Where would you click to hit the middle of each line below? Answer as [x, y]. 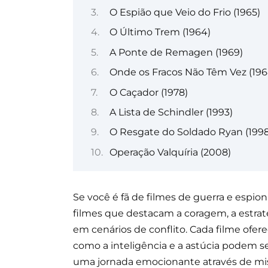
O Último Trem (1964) [160, 32]
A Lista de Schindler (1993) [171, 112]
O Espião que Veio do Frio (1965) [185, 12]
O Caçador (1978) [148, 92]
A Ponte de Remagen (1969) [176, 52]
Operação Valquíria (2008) [170, 152]
